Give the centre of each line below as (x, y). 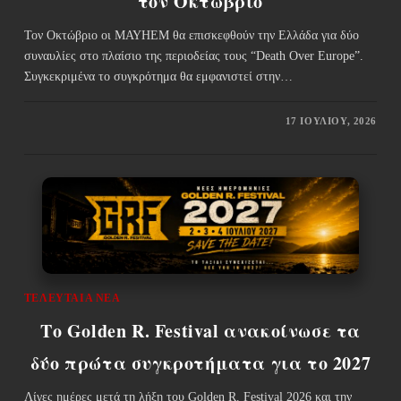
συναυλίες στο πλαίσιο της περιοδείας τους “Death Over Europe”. (193, 55)
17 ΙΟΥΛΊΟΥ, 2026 (331, 120)
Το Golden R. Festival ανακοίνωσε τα (200, 330)
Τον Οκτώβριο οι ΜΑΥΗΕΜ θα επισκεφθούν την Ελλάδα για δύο (191, 35)
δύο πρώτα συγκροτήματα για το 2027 (200, 363)
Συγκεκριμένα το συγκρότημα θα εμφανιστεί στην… (158, 76)
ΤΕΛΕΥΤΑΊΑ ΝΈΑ (72, 298)
